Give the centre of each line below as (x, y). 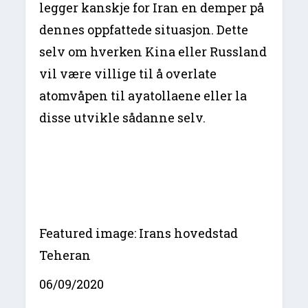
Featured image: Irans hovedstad (139, 233)
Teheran (65, 255)
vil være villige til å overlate (128, 74)
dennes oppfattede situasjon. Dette (144, 30)
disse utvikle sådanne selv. (123, 118)
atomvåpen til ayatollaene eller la (143, 96)
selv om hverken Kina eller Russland (153, 52)
